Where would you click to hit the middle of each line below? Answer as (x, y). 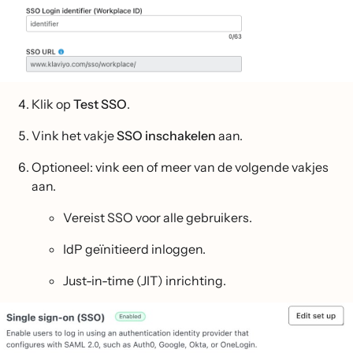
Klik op (52, 104)
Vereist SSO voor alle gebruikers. (158, 217)
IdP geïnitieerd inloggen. (134, 249)
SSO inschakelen (166, 135)
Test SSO (100, 104)
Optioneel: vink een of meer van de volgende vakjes (180, 167)
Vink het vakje (73, 135)
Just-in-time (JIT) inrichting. (145, 280)
